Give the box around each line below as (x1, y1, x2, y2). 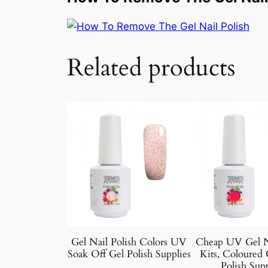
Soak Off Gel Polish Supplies (67, 247, 191, 261)
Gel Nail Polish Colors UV (71, 235, 187, 249)
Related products (67, 51, 235, 85)
